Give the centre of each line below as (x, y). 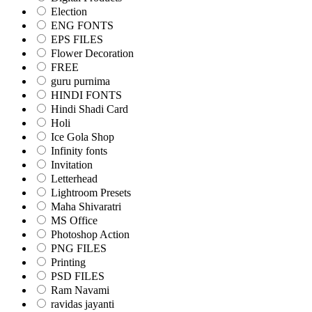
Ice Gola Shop (83, 137)
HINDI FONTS (86, 95)
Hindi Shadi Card (89, 109)
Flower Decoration (92, 54)
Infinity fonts (79, 151)
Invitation (72, 165)
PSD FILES (78, 276)
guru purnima (80, 81)
